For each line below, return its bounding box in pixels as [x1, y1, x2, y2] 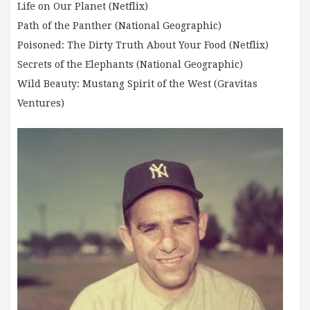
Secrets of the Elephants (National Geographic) [17, 59, 243, 71]
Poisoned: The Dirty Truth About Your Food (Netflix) [17, 39, 268, 51]
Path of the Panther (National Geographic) [17, 20, 221, 32]
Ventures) [17, 98, 64, 109]
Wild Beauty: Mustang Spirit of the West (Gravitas [17, 78, 257, 90]
